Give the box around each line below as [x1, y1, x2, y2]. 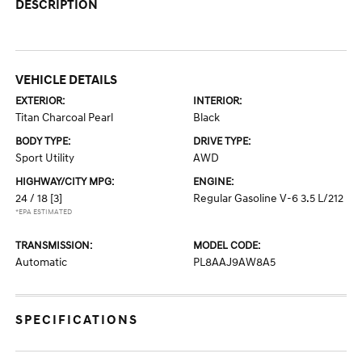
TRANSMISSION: [15, 239, 93, 252]
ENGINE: [193, 175, 234, 188]
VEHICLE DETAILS [15, 72, 118, 88]
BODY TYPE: [15, 135, 71, 148]
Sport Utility [15, 151, 75, 165]
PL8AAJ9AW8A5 [193, 255, 276, 269]
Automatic [15, 255, 68, 269]
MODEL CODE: [193, 239, 260, 252]
